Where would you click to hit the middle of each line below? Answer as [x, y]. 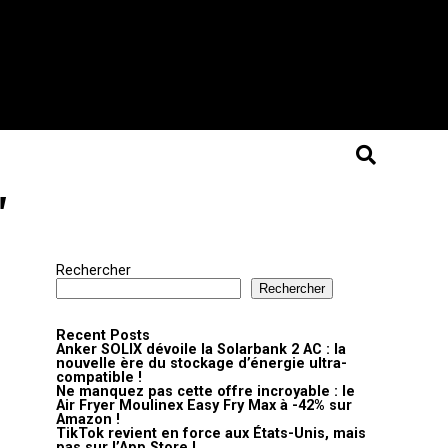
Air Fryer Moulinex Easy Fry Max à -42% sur [204, 405]
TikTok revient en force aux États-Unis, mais [211, 433]
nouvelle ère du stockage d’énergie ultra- [201, 363]
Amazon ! [88, 419]
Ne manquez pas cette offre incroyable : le [205, 391]
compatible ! [99, 377]
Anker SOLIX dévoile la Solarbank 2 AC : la [201, 349]
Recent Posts [103, 335]
